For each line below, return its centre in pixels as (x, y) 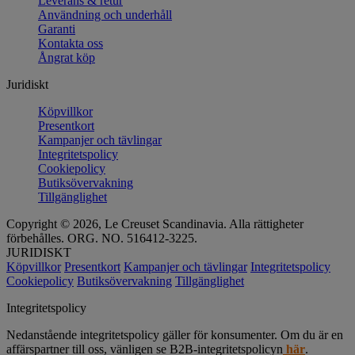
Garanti (57, 29)
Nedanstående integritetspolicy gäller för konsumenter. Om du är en (175, 334)
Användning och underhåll (105, 14)
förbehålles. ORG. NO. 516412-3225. (102, 238)
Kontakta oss (71, 43)
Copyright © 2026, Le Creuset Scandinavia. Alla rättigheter (155, 223)
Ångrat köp (67, 57)
